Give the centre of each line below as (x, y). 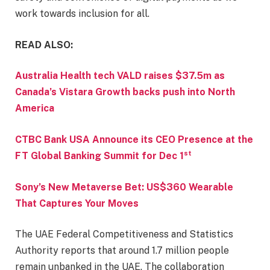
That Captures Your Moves (77, 203)
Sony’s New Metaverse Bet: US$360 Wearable (124, 187)
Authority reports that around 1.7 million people (122, 251)
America (35, 108)
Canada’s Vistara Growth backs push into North (125, 92)
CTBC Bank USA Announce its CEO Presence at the (134, 139)
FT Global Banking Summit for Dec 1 (99, 156)
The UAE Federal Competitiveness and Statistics (124, 234)
